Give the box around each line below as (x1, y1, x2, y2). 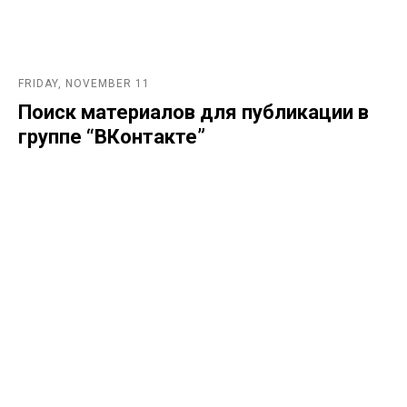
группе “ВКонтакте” (18, 124, 205, 148)
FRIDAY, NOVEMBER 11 (18, 76, 150, 90)
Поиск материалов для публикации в (18, 100, 369, 124)
